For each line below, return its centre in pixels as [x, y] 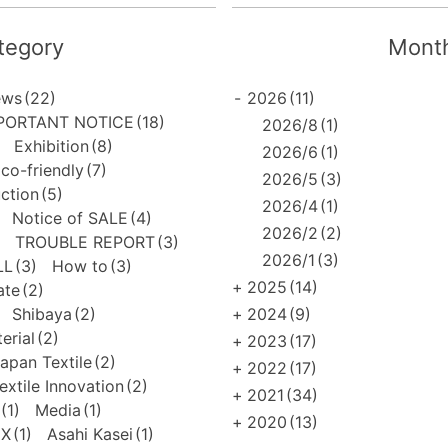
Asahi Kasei [89, 433]
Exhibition [51, 145]
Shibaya [41, 313]
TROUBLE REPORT [84, 241]
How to [79, 265]
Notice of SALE [69, 217]
